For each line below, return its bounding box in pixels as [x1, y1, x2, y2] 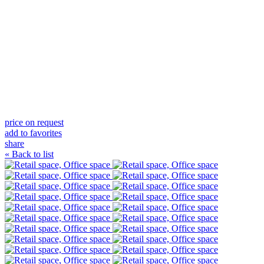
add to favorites [5, 127, 62, 138]
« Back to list [5, 148, 54, 159]
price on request [5, 117, 64, 127]
